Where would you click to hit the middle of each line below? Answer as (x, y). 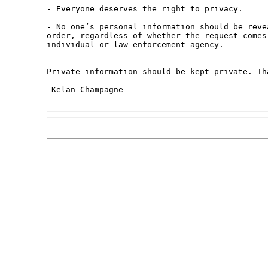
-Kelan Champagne (85, 90)
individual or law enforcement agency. (135, 45)
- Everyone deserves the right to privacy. (144, 9)
